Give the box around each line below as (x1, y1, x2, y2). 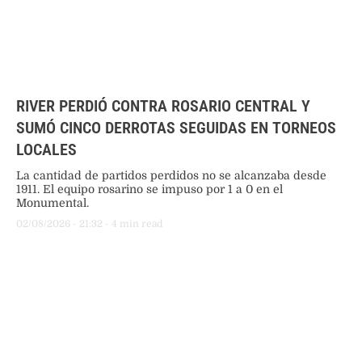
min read (120, 217, 162, 229)
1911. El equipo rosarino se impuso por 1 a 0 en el (16, 182, 283, 196)
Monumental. (16, 196, 89, 209)
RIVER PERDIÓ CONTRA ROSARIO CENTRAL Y (16, 95, 310, 116)
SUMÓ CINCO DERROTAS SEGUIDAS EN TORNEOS (16, 117, 336, 137)
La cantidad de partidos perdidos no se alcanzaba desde (16, 168, 326, 182)
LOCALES (16, 139, 77, 159)
